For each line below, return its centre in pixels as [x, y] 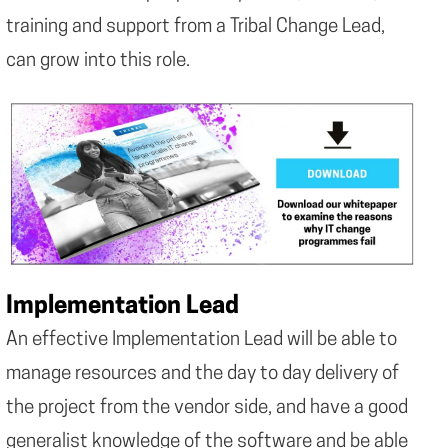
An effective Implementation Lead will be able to [201, 341]
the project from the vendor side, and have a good [207, 409]
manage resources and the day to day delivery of [202, 375]
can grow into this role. [98, 61]
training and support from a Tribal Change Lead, [195, 27]
